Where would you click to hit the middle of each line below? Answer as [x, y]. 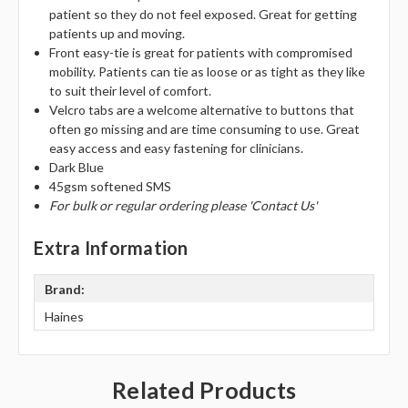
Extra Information [111, 248]
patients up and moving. [117, 34]
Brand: [65, 289]
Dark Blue [76, 168]
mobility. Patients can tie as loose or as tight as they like [207, 72]
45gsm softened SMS [110, 187]
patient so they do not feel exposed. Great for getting [203, 15]
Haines [65, 316]
